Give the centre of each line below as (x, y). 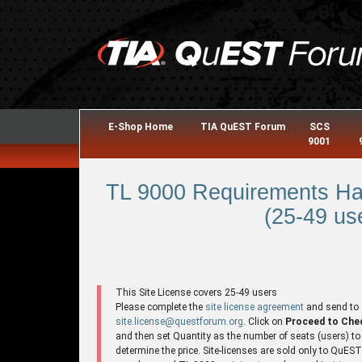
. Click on (264, 321)
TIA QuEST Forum (242, 127)
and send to (331, 307)
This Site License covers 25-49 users (196, 292)
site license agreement (255, 307)
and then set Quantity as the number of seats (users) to (238, 336)
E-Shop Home (141, 127)
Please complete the (160, 307)
